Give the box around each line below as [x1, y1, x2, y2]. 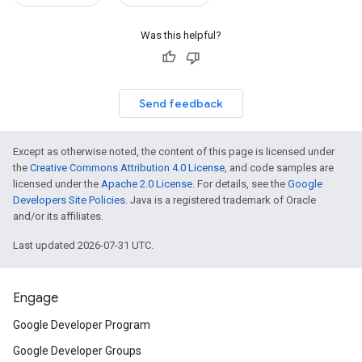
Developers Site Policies [13, 194, 125, 206]
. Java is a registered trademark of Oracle [125, 194, 316, 206]
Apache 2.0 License [101, 178, 192, 190]
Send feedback [139, 96, 223, 111]
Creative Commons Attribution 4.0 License [30, 162, 225, 174]
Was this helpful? [141, 29, 221, 41]
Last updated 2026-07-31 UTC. [13, 239, 154, 251]
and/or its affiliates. [13, 210, 103, 222]
